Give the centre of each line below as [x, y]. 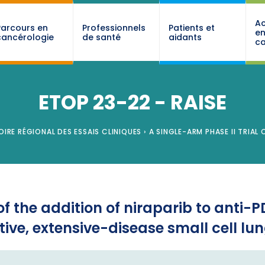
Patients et [191, 28]
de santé [101, 37]
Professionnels [114, 28]
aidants [185, 37]
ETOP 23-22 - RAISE [132, 103]
